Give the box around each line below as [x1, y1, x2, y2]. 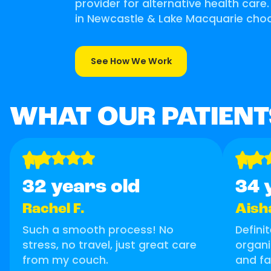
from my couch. [22, 252, 108, 267]
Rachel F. [22, 201, 85, 217]
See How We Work [90, 55, 172, 68]
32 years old [22, 177, 140, 197]
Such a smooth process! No [22, 222, 174, 237]
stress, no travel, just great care [22, 237, 197, 252]
